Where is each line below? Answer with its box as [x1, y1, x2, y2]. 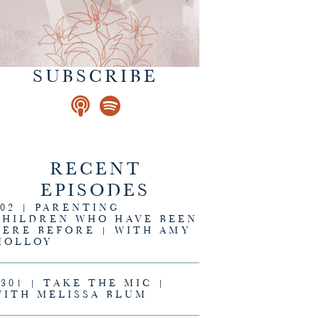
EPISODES [41, 182, 151, 200]
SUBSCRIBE [33, 68, 159, 86]
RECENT [49, 160, 142, 179]
